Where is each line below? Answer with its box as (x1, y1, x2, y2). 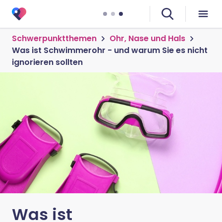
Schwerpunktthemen (12, 33, 97, 44)
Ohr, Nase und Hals (110, 33, 185, 44)
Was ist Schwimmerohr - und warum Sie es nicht (12, 45, 208, 56)
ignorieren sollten (12, 56, 83, 68)
